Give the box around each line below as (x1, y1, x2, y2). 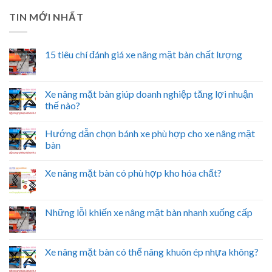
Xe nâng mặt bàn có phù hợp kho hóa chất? (45, 166, 222, 178)
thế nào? (45, 99, 80, 111)
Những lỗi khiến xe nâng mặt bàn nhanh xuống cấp (45, 206, 253, 218)
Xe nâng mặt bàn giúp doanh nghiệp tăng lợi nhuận (45, 87, 253, 100)
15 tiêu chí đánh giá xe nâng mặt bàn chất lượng (45, 48, 242, 60)
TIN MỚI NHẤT (9, 11, 84, 23)
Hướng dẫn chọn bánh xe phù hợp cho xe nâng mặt (45, 127, 255, 139)
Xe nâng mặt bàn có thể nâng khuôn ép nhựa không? (45, 245, 259, 257)
